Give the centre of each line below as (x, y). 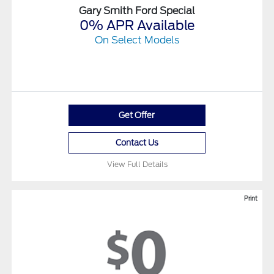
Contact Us (137, 143)
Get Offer (137, 116)
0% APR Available (137, 26)
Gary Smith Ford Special (137, 11)
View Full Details (137, 165)
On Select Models (137, 40)
